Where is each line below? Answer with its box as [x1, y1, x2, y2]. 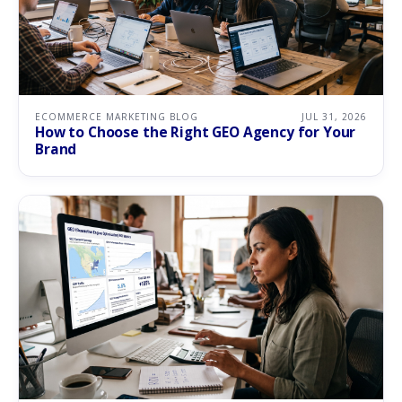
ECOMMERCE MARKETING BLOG [35, 110, 198, 124]
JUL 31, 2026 [301, 110, 367, 124]
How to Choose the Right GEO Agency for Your [35, 122, 356, 143]
